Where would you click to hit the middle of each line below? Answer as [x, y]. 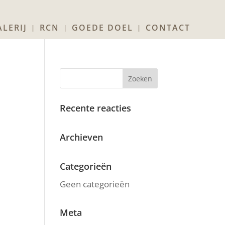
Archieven [82, 137]
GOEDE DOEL [103, 28]
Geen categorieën [95, 184]
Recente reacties [96, 108]
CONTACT [168, 28]
